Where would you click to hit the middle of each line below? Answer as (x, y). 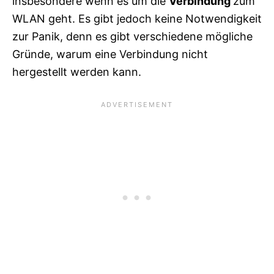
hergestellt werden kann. (77, 72)
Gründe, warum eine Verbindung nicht (110, 54)
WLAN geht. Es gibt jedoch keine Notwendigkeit (137, 18)
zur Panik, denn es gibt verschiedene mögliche (132, 36)
